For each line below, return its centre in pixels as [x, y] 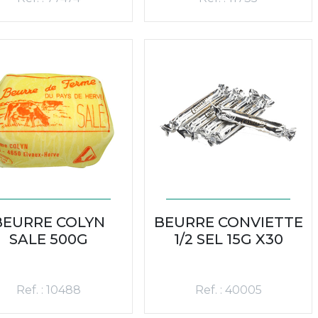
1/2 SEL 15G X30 [228, 239]
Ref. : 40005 [228, 290]
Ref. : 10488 [49, 290]
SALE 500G [49, 239]
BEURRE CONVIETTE [228, 222]
